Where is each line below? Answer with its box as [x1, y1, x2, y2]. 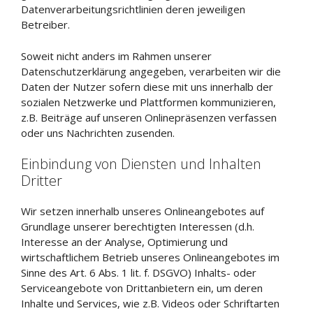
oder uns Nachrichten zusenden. [21, 125, 175, 140]
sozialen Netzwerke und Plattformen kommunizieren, [21, 94, 276, 109]
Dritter [21, 171, 62, 190]
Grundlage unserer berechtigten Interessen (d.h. [21, 219, 254, 233]
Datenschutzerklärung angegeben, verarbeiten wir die [21, 64, 281, 78]
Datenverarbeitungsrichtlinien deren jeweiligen [21, 2, 245, 16]
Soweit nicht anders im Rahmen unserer [21, 48, 212, 63]
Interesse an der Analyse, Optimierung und [21, 235, 228, 249]
